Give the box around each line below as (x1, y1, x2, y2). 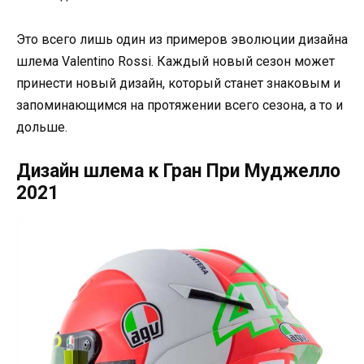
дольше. (16, 119, 67, 135)
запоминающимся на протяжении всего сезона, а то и (16, 97, 343, 113)
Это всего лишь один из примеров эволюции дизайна (16, 31, 348, 47)
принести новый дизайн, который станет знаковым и (16, 75, 340, 91)
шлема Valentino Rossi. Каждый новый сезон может (16, 53, 335, 69)
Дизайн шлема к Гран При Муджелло (16, 159, 340, 182)
